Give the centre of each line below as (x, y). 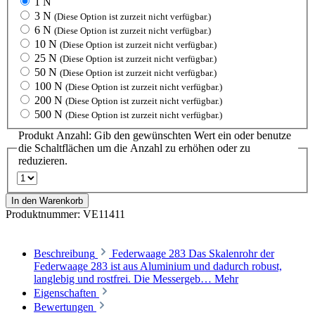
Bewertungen (65, 307)
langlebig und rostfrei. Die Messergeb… (124, 278)
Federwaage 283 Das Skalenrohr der (193, 253)
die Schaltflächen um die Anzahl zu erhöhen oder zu (134, 148)
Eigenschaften (65, 292)
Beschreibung (64, 253)
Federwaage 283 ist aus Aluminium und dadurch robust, (158, 266)
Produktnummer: (44, 214)
